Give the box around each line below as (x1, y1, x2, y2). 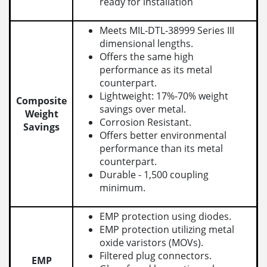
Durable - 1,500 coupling (100, 168, 209, 182)
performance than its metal (100, 142, 223, 156)
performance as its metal (100, 63, 213, 77)
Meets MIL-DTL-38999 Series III (100, 24, 235, 38)
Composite (16, 94, 67, 108)
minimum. (100, 181, 146, 195)
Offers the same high (100, 50, 194, 64)
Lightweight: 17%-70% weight (100, 89, 229, 103)
